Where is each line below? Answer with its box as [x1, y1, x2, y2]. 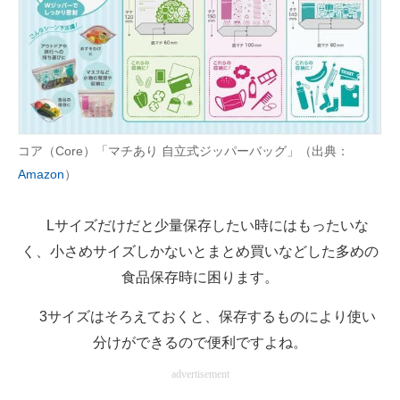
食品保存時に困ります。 [121, 270, 279, 286]
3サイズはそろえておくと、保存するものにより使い [24, 309, 376, 325]
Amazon [18, 167, 64, 182]
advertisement [171, 368, 229, 381]
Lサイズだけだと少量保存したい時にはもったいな [31, 218, 369, 234]
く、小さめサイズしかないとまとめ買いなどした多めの [21, 244, 379, 260]
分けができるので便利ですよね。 [93, 335, 307, 351]
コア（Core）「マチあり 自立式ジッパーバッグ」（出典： [18, 144, 349, 159]
